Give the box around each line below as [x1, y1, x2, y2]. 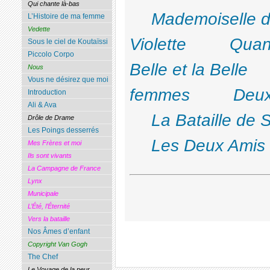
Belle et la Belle [129, 60, 248, 79]
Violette [129, 34, 186, 54]
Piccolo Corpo [27, 50, 74, 59]
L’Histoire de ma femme [27, 12, 105, 21]
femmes [129, 85, 190, 104]
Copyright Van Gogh [27, 240, 87, 248]
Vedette [27, 25, 50, 33]
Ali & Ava [27, 101, 57, 110]
